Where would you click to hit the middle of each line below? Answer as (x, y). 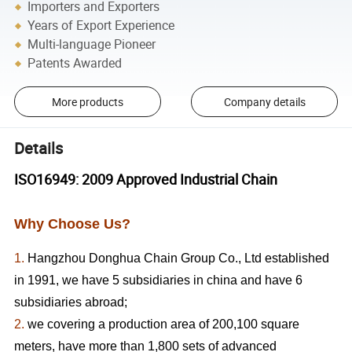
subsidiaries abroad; (71, 302)
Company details (264, 102)
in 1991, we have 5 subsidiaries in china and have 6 (159, 280)
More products (87, 102)
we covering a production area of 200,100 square (162, 324)
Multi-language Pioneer (92, 44)
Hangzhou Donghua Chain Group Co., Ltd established (179, 258)
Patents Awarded (75, 63)
